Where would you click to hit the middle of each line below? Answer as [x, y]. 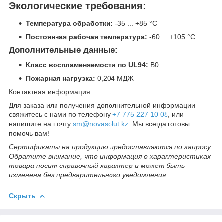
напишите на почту [41, 124]
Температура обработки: [69, 24]
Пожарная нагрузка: [60, 79]
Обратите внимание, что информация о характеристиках [110, 156]
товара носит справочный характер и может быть [97, 166]
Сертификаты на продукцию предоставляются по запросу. [111, 147]
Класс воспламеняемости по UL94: [87, 65]
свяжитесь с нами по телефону [61, 115]
